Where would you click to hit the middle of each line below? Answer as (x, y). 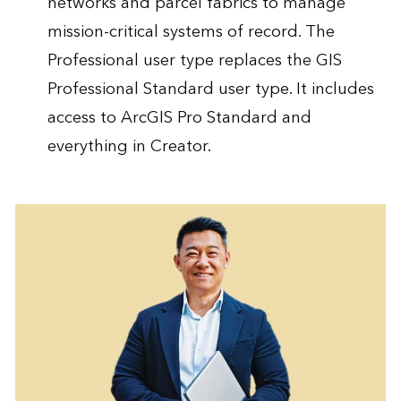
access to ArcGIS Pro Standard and (179, 118)
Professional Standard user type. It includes (210, 90)
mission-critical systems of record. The (191, 32)
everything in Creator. (129, 147)
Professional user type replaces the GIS (194, 61)
